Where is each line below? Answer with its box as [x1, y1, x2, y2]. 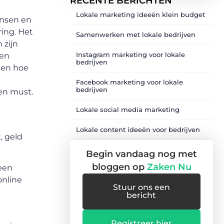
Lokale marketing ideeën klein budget [76, 10, 205, 18]
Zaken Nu [146, 161, 191, 172]
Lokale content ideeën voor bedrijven [76, 125, 200, 133]
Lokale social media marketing [76, 105, 179, 113]
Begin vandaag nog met [86, 148, 197, 159]
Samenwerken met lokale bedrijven [76, 30, 195, 38]
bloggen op [91, 161, 147, 172]
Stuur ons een [112, 182, 170, 192]
